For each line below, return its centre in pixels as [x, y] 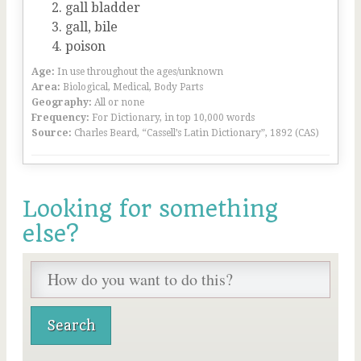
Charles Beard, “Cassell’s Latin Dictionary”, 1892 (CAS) [197, 133]
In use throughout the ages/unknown [140, 72]
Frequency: [60, 118]
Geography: [62, 102]
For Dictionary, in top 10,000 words [173, 118]
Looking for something [150, 209]
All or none [119, 102]
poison [85, 46]
